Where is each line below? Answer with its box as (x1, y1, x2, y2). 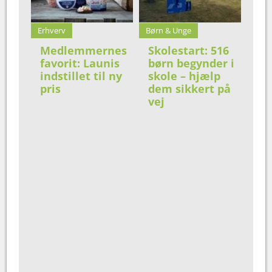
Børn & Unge (146, 24, 191, 36)
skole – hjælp (148, 68, 220, 83)
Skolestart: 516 (148, 42, 229, 58)
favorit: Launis (40, 55, 120, 70)
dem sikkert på (148, 81, 231, 96)
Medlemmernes (40, 42, 127, 58)
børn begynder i (148, 55, 234, 70)
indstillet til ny (40, 68, 123, 83)
